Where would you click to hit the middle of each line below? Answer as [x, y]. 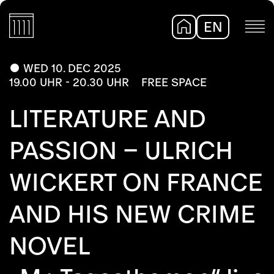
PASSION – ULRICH [121, 150]
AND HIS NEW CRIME [132, 214]
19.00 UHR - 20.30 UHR [69, 82]
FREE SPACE [174, 82]
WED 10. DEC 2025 [72, 68]
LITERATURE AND [108, 118]
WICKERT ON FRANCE [136, 182]
